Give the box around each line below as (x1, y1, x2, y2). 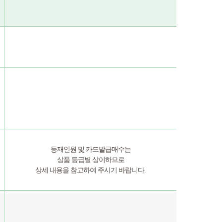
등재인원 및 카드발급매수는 (50, 146, 131, 153)
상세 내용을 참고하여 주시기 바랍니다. (35, 166, 146, 174)
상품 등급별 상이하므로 (56, 156, 124, 164)
